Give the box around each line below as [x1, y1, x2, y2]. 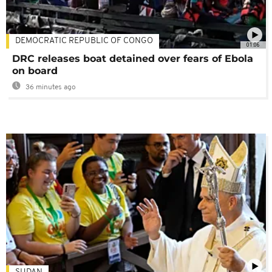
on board [12, 65, 58, 77]
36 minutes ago [24, 84, 76, 92]
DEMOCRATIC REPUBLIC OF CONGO [15, 36, 153, 46]
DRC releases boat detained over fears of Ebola [12, 53, 253, 65]
